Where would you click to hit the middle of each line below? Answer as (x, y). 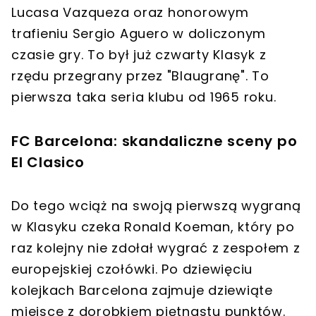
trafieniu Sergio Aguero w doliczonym (139, 34)
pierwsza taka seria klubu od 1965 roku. (144, 97)
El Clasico (48, 163)
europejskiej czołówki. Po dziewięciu (132, 269)
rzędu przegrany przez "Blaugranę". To (140, 76)
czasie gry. (48, 55)
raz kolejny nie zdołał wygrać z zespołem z (156, 248)
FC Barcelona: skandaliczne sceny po (154, 141)
